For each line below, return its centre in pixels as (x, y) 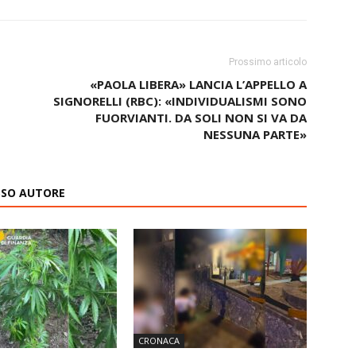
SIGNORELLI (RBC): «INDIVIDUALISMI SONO (180, 101)
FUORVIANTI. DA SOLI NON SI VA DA (201, 118)
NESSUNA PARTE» (255, 134)
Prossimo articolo (268, 62)
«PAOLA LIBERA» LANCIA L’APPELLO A (198, 84)
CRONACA (159, 341)
